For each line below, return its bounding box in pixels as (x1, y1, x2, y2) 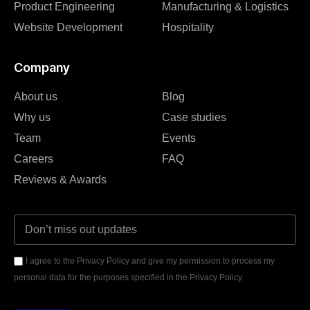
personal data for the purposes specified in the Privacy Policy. (14, 273, 244, 283)
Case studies (162, 111, 226, 124)
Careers (14, 153, 53, 165)
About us (14, 91, 57, 103)
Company (14, 60, 70, 75)
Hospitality (162, 21, 214, 34)
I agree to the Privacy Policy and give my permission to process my (26, 256, 275, 266)
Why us (14, 111, 51, 124)
